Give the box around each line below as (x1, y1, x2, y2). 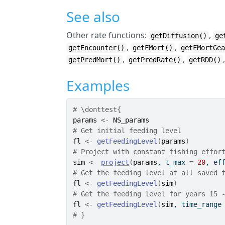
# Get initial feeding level (73, 127, 182, 135)
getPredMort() (68, 56, 121, 64)
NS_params (113, 116, 150, 125)
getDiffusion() (151, 32, 207, 40)
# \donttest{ (73, 105, 122, 114)
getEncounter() (68, 44, 125, 52)
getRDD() (189, 56, 221, 64)
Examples (66, 76, 130, 95)
